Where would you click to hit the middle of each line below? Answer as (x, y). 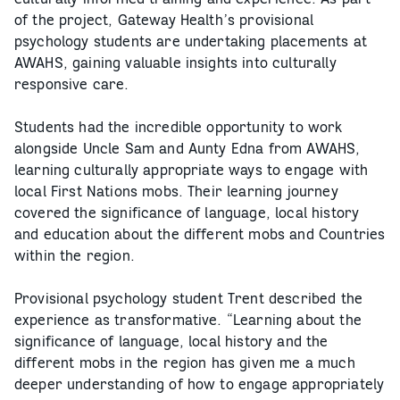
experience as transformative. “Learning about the (188, 320)
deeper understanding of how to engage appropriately (200, 384)
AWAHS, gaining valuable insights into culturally (175, 62)
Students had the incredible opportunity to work (179, 127)
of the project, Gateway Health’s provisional (164, 20)
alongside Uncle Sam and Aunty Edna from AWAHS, (187, 148)
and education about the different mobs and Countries (200, 234)
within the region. (75, 255)
